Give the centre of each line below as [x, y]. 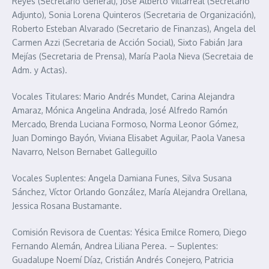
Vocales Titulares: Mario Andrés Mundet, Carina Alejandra [123, 97]
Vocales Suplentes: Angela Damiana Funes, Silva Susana [122, 178]
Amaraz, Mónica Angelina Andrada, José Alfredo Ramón [120, 110]
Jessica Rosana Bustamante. [67, 206]
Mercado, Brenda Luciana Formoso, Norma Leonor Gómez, [125, 124]
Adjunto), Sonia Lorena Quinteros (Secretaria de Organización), [134, 15]
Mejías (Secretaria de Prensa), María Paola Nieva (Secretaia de [133, 56]
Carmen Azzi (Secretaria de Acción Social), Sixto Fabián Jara [127, 43]
